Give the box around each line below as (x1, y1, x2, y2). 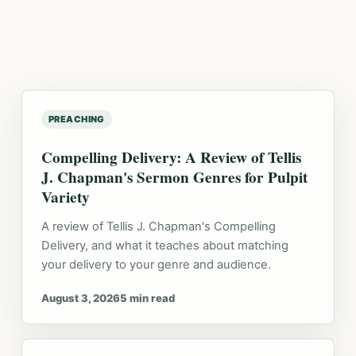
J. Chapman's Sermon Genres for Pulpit (41, 166, 308, 188)
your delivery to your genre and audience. (41, 257, 271, 272)
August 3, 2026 (41, 292, 120, 304)
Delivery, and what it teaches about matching (41, 238, 288, 253)
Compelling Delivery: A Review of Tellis (41, 146, 301, 168)
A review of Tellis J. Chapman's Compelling (41, 219, 276, 234)
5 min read (119, 292, 175, 304)
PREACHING (48, 114, 105, 125)
